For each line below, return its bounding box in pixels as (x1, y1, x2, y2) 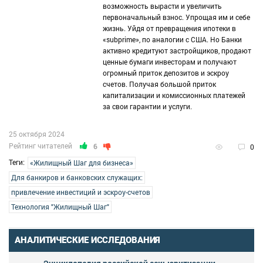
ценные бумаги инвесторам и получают (103, 56, 237, 66)
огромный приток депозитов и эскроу (103, 68, 229, 77)
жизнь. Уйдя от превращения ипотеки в (103, 23, 236, 33)
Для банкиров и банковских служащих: (11, 172, 143, 182)
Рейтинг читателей (9, 140, 72, 150)
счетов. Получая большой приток (103, 79, 216, 89)
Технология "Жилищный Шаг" (11, 201, 109, 211)
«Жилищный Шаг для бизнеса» (30, 157, 133, 167)
